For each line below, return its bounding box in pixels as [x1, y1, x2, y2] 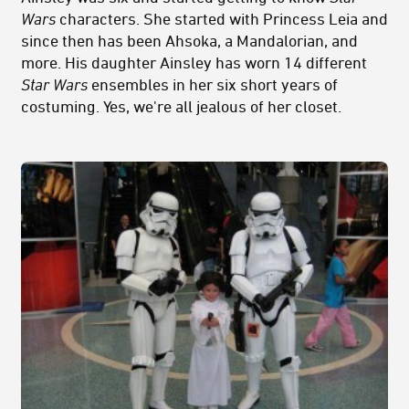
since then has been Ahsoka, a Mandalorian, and [21, 30, 358, 49]
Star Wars [21, 74, 88, 93]
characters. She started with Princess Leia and [56, 8, 388, 27]
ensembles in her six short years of [88, 74, 338, 93]
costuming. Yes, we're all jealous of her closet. [21, 96, 341, 115]
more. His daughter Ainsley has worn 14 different [21, 52, 367, 71]
